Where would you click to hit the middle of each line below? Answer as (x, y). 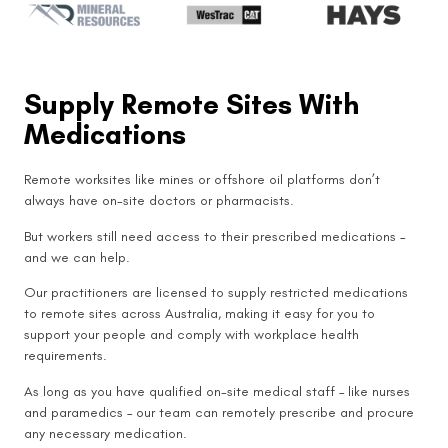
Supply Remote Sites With (191, 104)
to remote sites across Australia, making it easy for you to (199, 314)
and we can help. (77, 257)
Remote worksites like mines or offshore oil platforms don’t (202, 180)
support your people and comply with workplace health (191, 335)
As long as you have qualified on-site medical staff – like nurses (217, 391)
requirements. (69, 356)
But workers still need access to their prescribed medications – (214, 236)
